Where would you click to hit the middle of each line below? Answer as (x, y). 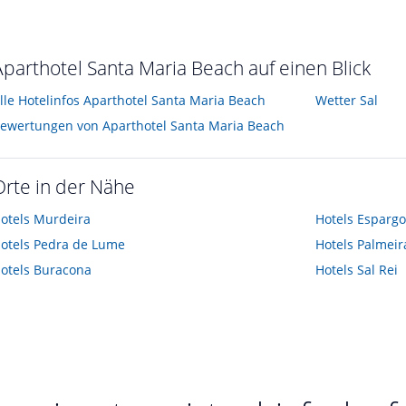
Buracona (63, 270)
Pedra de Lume (79, 245)
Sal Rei (377, 270)
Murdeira (62, 219)
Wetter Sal (346, 101)
